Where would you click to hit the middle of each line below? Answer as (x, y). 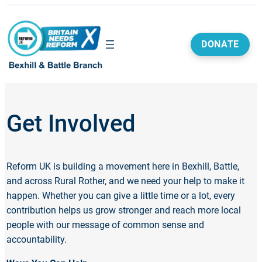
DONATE (220, 44)
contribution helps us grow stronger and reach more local (124, 211)
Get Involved (71, 123)
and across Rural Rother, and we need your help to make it (125, 181)
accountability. (37, 240)
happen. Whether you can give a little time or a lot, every (121, 196)
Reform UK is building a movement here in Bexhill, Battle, (123, 167)
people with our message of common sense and (105, 225)
